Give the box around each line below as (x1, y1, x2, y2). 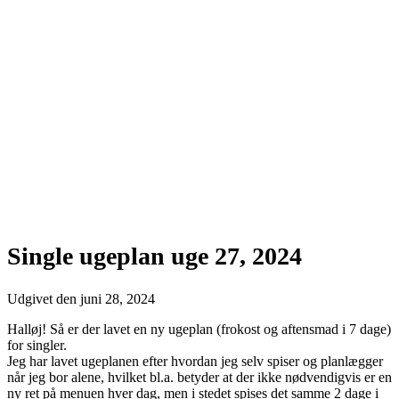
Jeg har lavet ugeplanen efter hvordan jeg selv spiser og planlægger (7, 354, 383, 370)
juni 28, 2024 (80, 291, 155, 307)
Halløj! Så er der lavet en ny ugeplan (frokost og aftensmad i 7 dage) (7, 322, 391, 338)
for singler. (7, 338, 67, 354)
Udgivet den (7, 291, 80, 307)
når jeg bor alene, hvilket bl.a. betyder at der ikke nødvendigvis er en (7, 370, 392, 386)
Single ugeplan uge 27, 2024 (7, 242, 302, 270)
